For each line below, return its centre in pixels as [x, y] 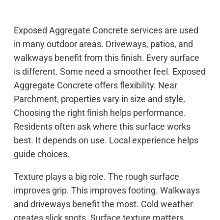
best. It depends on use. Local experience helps [106, 140]
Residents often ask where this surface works [102, 126]
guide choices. [42, 154]
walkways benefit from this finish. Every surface [107, 57]
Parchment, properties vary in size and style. [100, 99]
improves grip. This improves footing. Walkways [107, 190]
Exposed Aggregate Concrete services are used [106, 30]
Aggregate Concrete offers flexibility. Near [96, 85]
